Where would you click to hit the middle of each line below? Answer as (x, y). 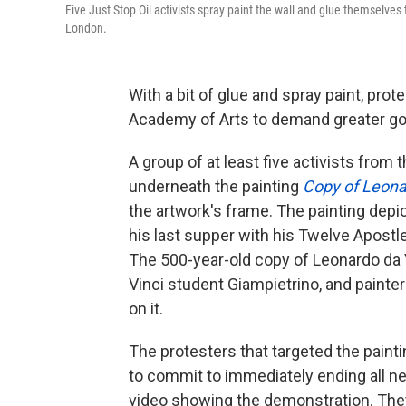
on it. (146, 309)
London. (86, 28)
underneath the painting (216, 186)
